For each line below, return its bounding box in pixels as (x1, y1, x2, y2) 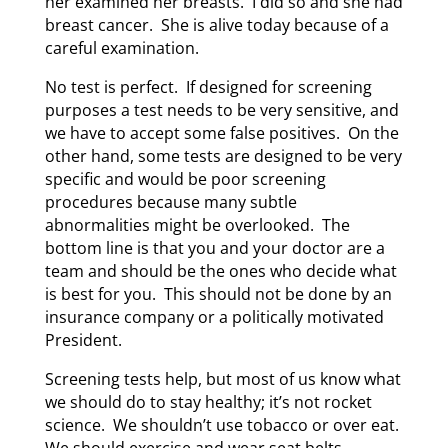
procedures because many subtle (44, 190, 297, 213)
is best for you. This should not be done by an (44, 282, 392, 305)
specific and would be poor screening (44, 167, 326, 190)
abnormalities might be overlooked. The (44, 213, 350, 236)
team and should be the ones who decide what (44, 259, 397, 282)
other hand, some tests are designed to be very (44, 144, 402, 167)
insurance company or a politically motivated (44, 305, 384, 328)
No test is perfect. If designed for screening (44, 75, 372, 98)
